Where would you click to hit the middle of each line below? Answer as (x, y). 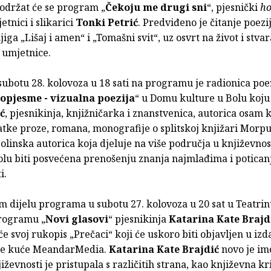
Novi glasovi (77, 219)
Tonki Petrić (107, 22)
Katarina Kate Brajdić (164, 249)
